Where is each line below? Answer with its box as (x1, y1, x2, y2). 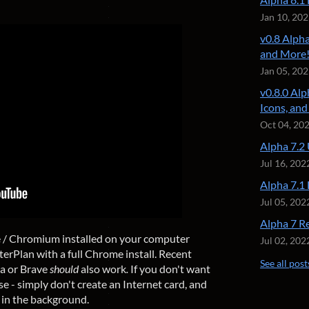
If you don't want (130, 262, 210, 275)
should (50, 262, 79, 275)
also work (79, 262, 126, 275)
